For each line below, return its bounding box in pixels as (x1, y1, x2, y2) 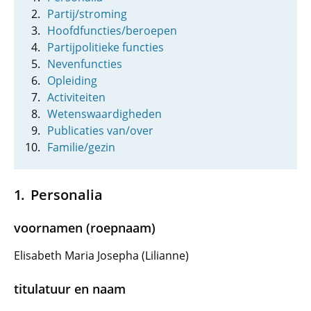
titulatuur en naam (14, 280, 126, 297)
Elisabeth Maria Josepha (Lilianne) (14, 248, 189, 263)
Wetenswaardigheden (47, 106, 162, 121)
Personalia (30, 185, 103, 204)
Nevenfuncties (47, 56, 122, 72)
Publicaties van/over (47, 123, 153, 138)
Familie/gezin (47, 140, 115, 155)
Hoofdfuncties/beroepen (47, 23, 177, 38)
